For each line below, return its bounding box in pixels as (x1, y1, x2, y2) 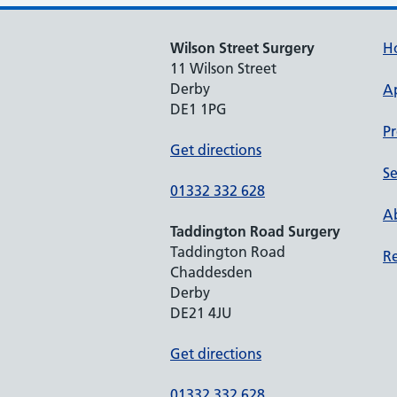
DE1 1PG (170, 100, 227, 118)
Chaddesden (170, 263, 253, 281)
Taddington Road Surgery (170, 222, 340, 240)
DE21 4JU (170, 304, 232, 322)
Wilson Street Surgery (170, 39, 315, 57)
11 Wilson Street (170, 59, 276, 77)
